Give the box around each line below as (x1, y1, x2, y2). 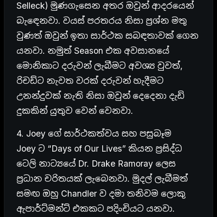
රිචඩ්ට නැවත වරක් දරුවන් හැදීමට (16, 75, 164, 86)
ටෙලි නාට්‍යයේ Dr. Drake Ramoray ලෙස (16, 158, 176, 169)
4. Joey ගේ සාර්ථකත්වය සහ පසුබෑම (16, 128, 171, 139)
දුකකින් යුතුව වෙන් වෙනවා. (16, 105, 133, 116)
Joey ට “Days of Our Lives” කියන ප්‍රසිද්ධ (16, 143, 182, 154)
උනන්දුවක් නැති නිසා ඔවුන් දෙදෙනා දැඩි (16, 90, 185, 101)
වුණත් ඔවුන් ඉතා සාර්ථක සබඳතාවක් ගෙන (16, 30, 199, 41)
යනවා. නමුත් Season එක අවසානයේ (16, 45, 169, 56)
